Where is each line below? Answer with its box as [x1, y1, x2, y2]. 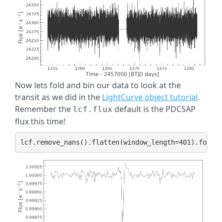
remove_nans [36, 138, 80, 147]
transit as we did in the [15, 91, 102, 103]
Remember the [15, 103, 73, 114]
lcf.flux [73, 104, 112, 114]
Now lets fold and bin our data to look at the [15, 79, 181, 91]
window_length [123, 138, 175, 147]
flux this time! [15, 115, 65, 127]
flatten [91, 138, 119, 147]
